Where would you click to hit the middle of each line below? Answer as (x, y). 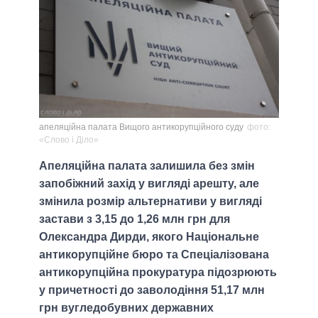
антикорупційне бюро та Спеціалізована (154, 255)
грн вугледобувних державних (126, 308)
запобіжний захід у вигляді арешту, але (149, 184)
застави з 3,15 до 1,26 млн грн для (135, 219)
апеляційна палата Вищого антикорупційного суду (141, 127)
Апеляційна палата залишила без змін (147, 166)
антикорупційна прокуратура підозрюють (158, 273)
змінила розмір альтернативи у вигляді (150, 202)
